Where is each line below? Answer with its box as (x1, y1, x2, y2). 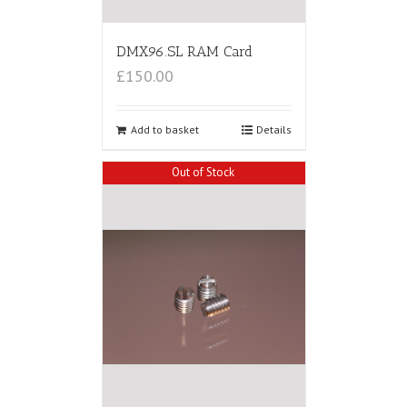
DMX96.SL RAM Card (115, 43, 253, 61)
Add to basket (130, 123, 199, 137)
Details (255, 123, 292, 137)
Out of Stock (172, 164, 234, 180)
